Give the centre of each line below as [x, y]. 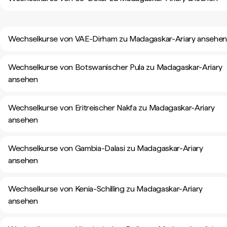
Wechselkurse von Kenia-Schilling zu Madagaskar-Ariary [106, 189]
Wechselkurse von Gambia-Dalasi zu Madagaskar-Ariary [106, 148]
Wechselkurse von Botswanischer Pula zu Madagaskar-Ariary [116, 67]
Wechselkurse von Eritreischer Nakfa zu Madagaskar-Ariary [112, 108]
